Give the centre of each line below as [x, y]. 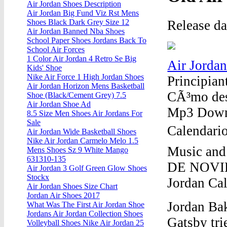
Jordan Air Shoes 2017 [63, 196]
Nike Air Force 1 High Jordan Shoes [85, 77]
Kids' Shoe [44, 68]
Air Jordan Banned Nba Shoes [76, 31]
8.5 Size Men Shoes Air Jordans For [85, 113]
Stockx [38, 177]
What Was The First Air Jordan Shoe [86, 205]
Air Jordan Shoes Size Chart [72, 186]
